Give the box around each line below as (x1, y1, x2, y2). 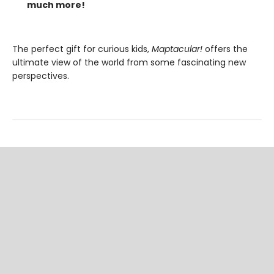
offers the (202, 43, 248, 55)
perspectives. (12, 70, 69, 82)
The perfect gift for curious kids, (12, 43, 149, 55)
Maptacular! (149, 43, 202, 55)
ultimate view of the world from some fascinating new (12, 56, 246, 68)
